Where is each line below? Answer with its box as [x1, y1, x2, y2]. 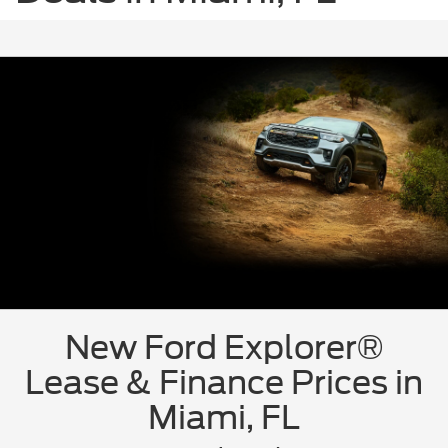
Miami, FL [148, 398, 300, 438]
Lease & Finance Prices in [25, 363, 423, 403]
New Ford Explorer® [65, 328, 383, 368]
